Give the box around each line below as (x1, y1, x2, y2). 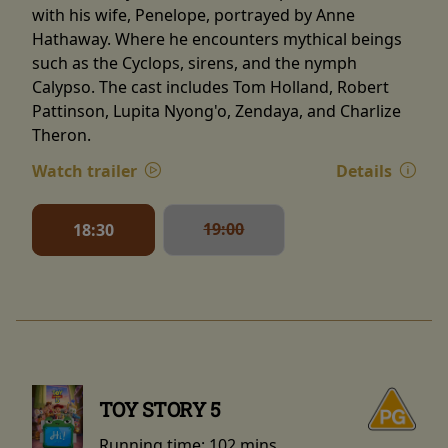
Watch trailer (32, 159, 141, 182)
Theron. (32, 123, 91, 146)
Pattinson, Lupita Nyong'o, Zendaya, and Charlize (32, 99, 401, 122)
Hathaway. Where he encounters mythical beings (32, 27, 402, 50)
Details (335, 159, 396, 182)
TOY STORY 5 (98, 396, 221, 423)
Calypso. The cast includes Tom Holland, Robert (32, 75, 389, 98)
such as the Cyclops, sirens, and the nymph (32, 51, 357, 74)
